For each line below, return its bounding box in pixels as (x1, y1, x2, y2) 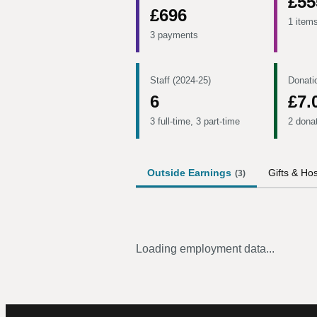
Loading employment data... (136, 243, 275, 255)
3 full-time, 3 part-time (150, 116, 240, 127)
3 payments (150, 30, 198, 40)
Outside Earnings (147, 167, 231, 178)
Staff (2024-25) (150, 75, 211, 86)
